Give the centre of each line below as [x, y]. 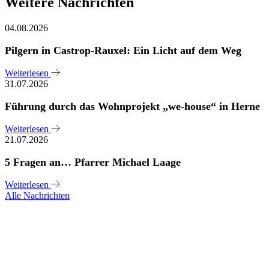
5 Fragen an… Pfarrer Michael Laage [93, 162]
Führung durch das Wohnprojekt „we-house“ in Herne [132, 106]
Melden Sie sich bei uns [134, 244]
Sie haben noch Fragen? [134, 222]
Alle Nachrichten [37, 195]
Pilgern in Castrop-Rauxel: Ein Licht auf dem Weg [123, 50]
